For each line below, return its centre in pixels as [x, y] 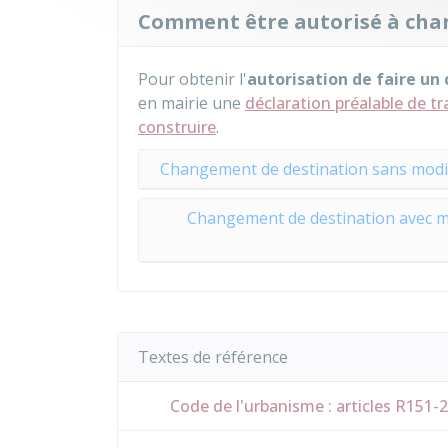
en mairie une [191, 103]
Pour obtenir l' [192, 79]
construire [177, 127]
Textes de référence [213, 357]
